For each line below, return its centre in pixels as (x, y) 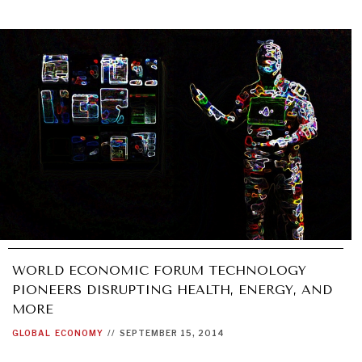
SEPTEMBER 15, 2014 (172, 333)
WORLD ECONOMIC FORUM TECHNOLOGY (159, 271)
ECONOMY (79, 333)
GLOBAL (32, 333)
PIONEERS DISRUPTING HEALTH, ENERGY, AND (172, 290)
